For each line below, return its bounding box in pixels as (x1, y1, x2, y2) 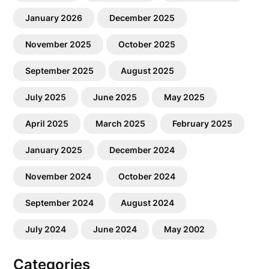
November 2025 (25, 39, 92, 49)
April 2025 (25, 118, 69, 128)
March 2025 (95, 118, 146, 128)
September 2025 (25, 65, 94, 76)
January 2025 (25, 145, 83, 155)
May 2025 (164, 92, 205, 102)
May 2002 (164, 224, 205, 234)
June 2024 (93, 224, 138, 234)
